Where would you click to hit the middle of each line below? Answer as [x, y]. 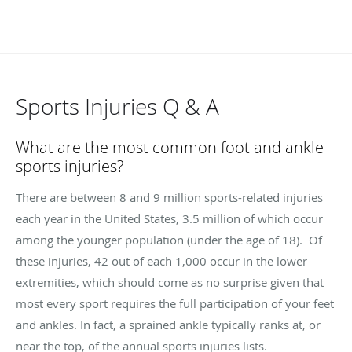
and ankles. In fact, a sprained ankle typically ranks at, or [168, 324]
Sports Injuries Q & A [117, 106]
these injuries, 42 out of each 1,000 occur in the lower [161, 260]
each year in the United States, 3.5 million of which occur [169, 218]
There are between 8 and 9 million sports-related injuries [169, 197]
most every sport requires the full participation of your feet [175, 303]
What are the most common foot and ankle [170, 147]
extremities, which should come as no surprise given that [170, 282]
